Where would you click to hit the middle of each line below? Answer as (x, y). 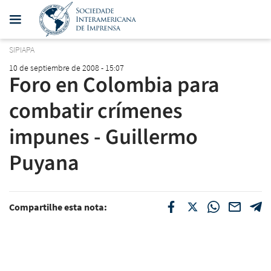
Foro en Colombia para (114, 85)
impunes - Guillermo (103, 137)
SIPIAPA (22, 50)
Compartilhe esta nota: (58, 207)
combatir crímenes (96, 111)
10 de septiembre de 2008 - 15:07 (67, 67)
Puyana (44, 163)
